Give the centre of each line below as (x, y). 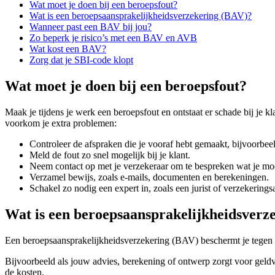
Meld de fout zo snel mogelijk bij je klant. (110, 155)
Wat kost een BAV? (68, 49)
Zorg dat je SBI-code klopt (81, 60)
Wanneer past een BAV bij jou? (91, 27)
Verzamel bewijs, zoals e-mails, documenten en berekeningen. (150, 177)
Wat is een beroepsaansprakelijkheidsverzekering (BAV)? (141, 16)
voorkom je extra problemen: (61, 123)
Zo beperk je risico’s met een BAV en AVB (113, 38)
